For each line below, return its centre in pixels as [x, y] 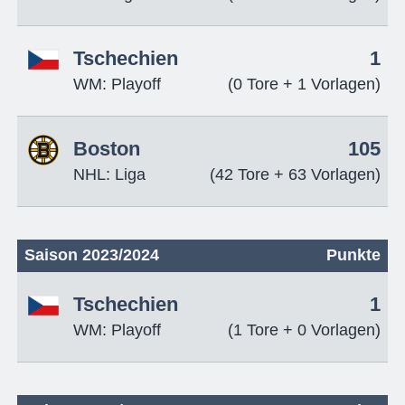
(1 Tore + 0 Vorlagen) [305, 330]
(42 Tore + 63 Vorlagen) [296, 175]
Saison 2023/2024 [91, 255]
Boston [106, 150]
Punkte [354, 255]
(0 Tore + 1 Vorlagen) [305, 85]
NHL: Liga [109, 175]
